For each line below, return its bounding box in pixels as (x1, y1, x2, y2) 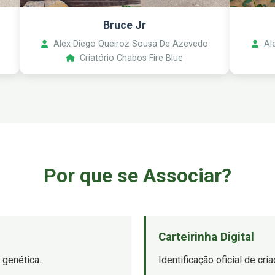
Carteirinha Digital (158, 230, 254, 244)
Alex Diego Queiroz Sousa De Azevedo (50, 39, 208, 49)
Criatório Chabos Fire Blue (77, 53, 184, 63)
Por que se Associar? (44, 164, 231, 187)
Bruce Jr (103, 19, 146, 31)
